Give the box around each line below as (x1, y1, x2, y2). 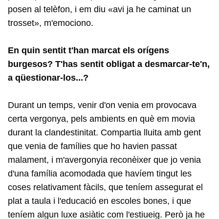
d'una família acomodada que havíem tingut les (8, 169, 192, 179)
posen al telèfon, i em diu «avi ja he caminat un (8, 4, 191, 15)
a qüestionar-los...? (8, 73, 88, 83)
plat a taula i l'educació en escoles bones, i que (8, 196, 191, 206)
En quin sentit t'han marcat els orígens (8, 45, 169, 56)
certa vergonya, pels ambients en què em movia (8, 114, 195, 124)
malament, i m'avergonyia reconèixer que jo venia (8, 155, 201, 165)
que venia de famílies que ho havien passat (8, 141, 177, 152)
